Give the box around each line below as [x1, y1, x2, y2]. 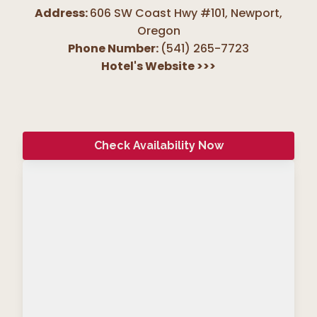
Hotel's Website [101, 57, 197, 74]
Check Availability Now [93, 138, 224, 152]
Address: [35, 4, 88, 21]
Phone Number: [68, 40, 158, 57]
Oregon [137, 22, 180, 39]
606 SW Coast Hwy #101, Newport [90, 4, 279, 21]
